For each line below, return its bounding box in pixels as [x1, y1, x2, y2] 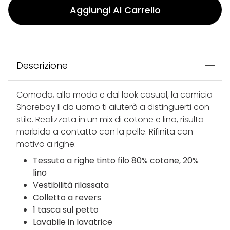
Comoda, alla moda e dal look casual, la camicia [16, 89, 213, 101]
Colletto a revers [33, 191, 101, 204]
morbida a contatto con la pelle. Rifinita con [16, 126, 193, 138]
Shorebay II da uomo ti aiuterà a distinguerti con [16, 101, 209, 113]
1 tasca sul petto [33, 204, 99, 216]
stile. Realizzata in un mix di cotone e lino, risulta [16, 113, 204, 126]
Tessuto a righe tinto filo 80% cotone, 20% [33, 155, 199, 167]
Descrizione [16, 59, 68, 72]
